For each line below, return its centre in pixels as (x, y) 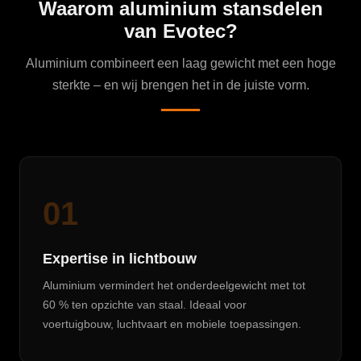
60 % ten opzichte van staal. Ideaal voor (145, 305)
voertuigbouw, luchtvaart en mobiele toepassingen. (172, 324)
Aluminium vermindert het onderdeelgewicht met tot (174, 285)
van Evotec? (180, 31)
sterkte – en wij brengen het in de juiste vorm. (180, 85)
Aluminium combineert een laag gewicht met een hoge (180, 63)
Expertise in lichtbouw (120, 259)
